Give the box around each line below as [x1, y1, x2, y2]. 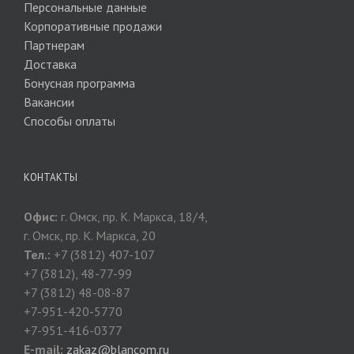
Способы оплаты [24, 112, 115, 129]
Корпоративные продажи [24, 17, 162, 34]
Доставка [24, 55, 77, 72]
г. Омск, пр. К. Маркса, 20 [24, 227, 156, 243]
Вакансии [24, 93, 74, 110]
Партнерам [24, 36, 85, 53]
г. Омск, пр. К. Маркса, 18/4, [58, 208, 208, 224]
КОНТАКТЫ [24, 170, 77, 184]
